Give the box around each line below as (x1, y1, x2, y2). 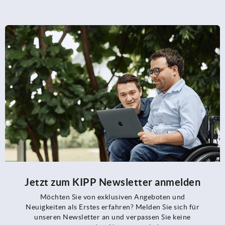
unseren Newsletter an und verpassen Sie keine (34, 212, 191, 221)
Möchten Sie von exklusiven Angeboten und (40, 192, 185, 201)
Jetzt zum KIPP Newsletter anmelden (25, 176, 200, 188)
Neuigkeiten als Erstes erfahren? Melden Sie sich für (26, 202, 199, 211)
